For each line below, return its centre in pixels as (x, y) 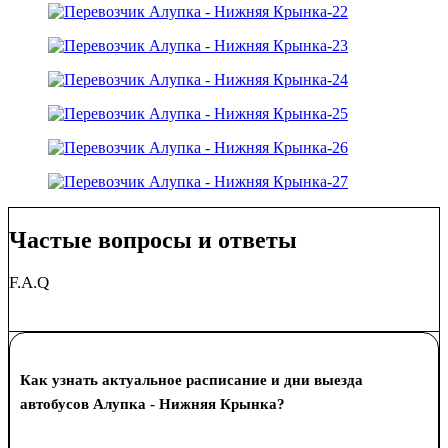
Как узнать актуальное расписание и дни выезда (191, 380)
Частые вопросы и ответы (153, 240)
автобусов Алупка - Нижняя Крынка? (152, 404)
